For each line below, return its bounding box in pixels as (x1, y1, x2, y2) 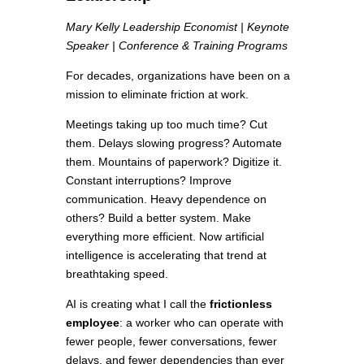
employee (65, 316, 119, 330)
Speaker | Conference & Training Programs (65, 39, 288, 53)
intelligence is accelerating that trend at (65, 249, 266, 262)
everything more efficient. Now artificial (65, 230, 264, 244)
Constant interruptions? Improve (65, 174, 232, 188)
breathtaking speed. (65, 267, 168, 281)
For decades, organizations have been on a (65, 69, 290, 83)
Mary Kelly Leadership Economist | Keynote (65, 20, 289, 34)
